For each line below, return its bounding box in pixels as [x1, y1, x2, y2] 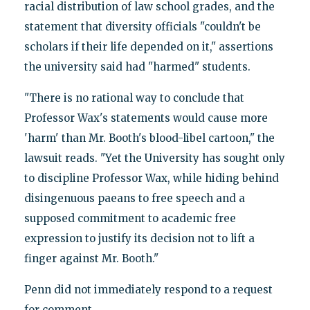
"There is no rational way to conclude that [24, 91, 244, 105]
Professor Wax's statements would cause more [24, 111, 268, 125]
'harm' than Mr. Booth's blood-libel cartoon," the [24, 131, 275, 145]
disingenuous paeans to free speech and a [24, 192, 245, 206]
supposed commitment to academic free [24, 212, 236, 226]
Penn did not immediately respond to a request [24, 283, 273, 297]
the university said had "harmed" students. [24, 60, 250, 74]
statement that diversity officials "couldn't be [24, 20, 261, 34]
